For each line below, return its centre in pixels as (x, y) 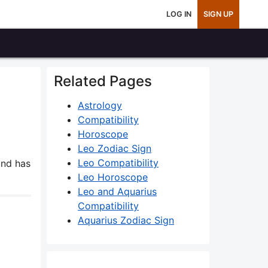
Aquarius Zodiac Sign (126, 220)
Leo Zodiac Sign (115, 148)
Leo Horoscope (113, 177)
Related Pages (103, 81)
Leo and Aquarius (117, 191)
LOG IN (179, 14)
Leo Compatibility (118, 163)
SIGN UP (218, 14)
